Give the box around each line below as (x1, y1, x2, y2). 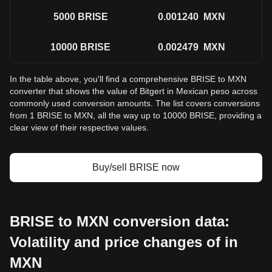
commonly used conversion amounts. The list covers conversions (10, 98, 260, 108)
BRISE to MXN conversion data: (10, 213, 229, 229)
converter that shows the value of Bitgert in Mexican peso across (10, 86, 257, 96)
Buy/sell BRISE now (92, 162, 180, 172)
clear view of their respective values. (10, 123, 149, 132)
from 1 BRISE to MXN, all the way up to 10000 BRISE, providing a (10, 110, 262, 120)
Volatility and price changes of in (10, 234, 238, 250)
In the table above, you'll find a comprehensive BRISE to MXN (10, 74, 246, 84)
